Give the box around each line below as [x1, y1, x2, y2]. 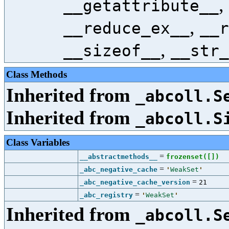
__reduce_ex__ [63, 19, 190, 37]
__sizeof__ [63, 41, 161, 60]
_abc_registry [80, 191, 133, 199]
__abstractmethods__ [80, 153, 157, 161]
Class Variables [6, 137, 70, 148]
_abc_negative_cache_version [80, 178, 190, 186]
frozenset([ [166, 153, 211, 161]
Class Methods [6, 69, 67, 80]
